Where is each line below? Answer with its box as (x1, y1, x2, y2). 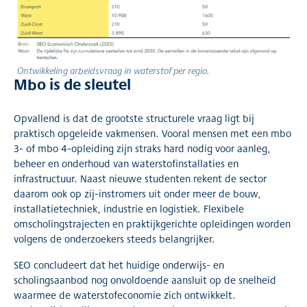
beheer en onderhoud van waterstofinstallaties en (14, 156, 238, 171)
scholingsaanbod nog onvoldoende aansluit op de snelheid (14, 272, 276, 287)
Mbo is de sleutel (14, 72, 131, 95)
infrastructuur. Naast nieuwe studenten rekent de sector (14, 171, 267, 186)
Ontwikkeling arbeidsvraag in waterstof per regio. (17, 63, 210, 77)
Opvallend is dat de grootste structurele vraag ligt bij (14, 110, 254, 125)
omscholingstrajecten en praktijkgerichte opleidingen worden (14, 216, 291, 231)
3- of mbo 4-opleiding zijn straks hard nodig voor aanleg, (14, 140, 271, 156)
